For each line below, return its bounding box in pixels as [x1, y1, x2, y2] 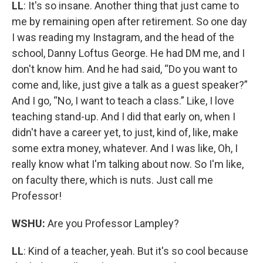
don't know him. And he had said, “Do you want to [12, 62, 237, 75]
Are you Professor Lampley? [45, 217, 179, 230]
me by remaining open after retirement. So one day [12, 15, 247, 28]
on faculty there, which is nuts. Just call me [12, 173, 213, 186]
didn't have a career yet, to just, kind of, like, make [12, 126, 238, 139]
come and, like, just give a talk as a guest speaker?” [12, 78, 248, 91]
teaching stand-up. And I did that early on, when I [12, 110, 235, 123]
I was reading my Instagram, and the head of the [12, 31, 234, 43]
